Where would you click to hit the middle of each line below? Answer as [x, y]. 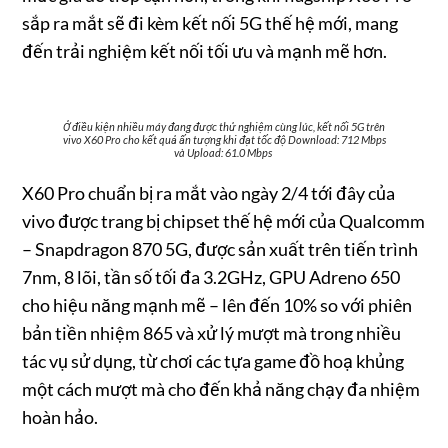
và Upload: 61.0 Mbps [224, 152]
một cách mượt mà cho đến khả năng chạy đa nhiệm [221, 388]
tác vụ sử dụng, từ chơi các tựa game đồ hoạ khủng [213, 360]
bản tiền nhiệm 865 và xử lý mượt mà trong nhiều [212, 332]
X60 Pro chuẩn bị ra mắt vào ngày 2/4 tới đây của [209, 192]
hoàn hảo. [60, 416]
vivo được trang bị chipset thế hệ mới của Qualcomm [224, 220]
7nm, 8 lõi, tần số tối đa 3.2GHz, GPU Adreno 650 [211, 276]
